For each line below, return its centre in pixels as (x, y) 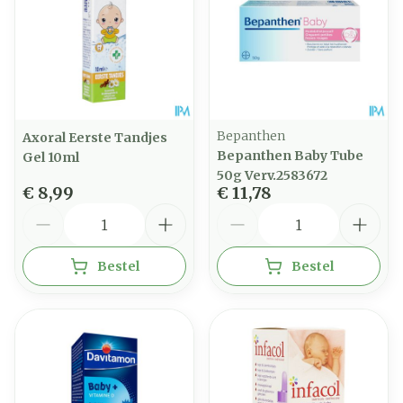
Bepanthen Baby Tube (290, 156)
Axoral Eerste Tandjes (95, 138)
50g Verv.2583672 (272, 175)
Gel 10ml (51, 157)
